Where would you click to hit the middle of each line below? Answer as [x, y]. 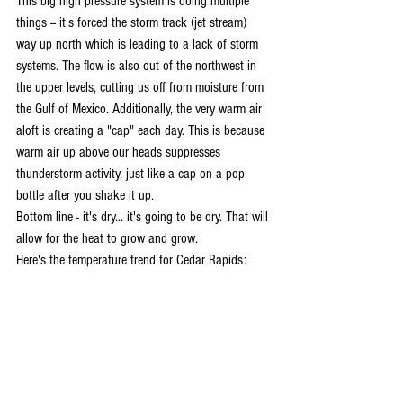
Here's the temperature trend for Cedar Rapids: [131, 260]
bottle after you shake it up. [85, 195]
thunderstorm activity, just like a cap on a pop [132, 173]
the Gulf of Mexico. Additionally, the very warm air [141, 108]
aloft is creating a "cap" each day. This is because [142, 130]
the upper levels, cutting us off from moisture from [142, 87]
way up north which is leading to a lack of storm [139, 44]
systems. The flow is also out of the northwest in [138, 65]
